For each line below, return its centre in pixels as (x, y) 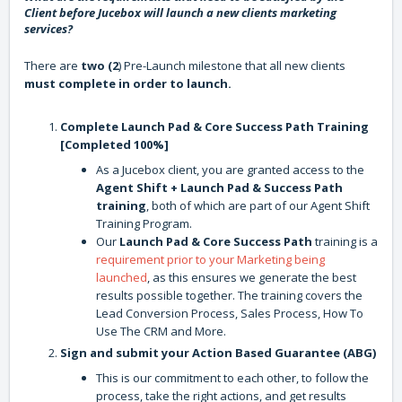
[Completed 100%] (114, 145)
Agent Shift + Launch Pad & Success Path (219, 188)
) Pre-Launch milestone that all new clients (232, 66)
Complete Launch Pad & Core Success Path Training (214, 127)
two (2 (100, 66)
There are (52, 66)
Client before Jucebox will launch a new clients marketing (180, 13)
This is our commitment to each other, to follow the (232, 378)
